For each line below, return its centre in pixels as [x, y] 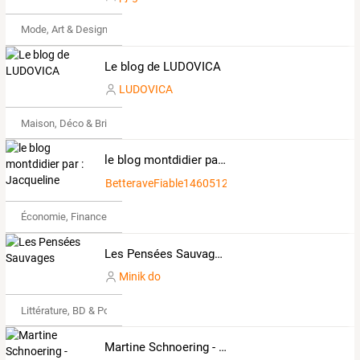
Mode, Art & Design [64, 30]
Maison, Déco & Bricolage [79, 123]
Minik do [139, 277]
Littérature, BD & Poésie [74, 310]
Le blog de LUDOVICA [162, 66]
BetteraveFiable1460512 [166, 183]
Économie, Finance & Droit [80, 217]
